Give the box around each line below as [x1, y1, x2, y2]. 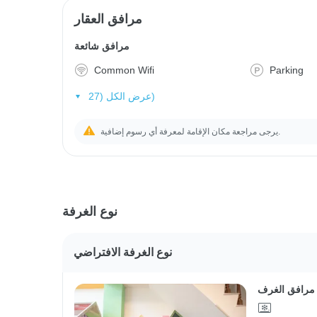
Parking [270, 64, 304, 76]
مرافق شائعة [74, 40, 129, 52]
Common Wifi [94, 64, 154, 76]
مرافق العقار [74, 12, 142, 26]
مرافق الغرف [257, 283, 315, 295]
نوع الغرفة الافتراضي [74, 246, 172, 258]
